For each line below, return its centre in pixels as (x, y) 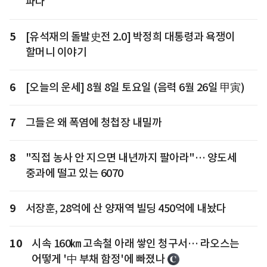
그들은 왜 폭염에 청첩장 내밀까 (93, 123)
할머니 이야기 (56, 52)
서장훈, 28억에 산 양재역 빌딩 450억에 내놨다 (126, 209)
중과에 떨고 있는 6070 (74, 173)
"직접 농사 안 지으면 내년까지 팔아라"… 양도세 (131, 158)
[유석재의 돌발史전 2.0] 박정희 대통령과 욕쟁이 (130, 37)
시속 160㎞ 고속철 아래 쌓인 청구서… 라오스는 (136, 244)
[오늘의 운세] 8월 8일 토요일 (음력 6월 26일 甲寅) (135, 88)
